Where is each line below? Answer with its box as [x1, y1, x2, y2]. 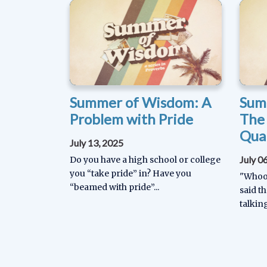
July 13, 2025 [70, 136, 123, 148]
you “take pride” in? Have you [70, 167, 191, 179]
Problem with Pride [70, 110, 193, 128]
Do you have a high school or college [70, 154, 221, 165]
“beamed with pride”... [70, 181, 159, 193]
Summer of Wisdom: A [70, 93, 211, 111]
